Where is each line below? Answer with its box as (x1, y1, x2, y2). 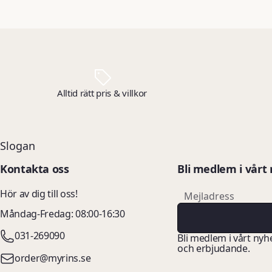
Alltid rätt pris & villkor (56, 86, 148, 99)
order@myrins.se (15, 251, 91, 265)
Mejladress (184, 189, 235, 203)
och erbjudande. (177, 241, 250, 255)
